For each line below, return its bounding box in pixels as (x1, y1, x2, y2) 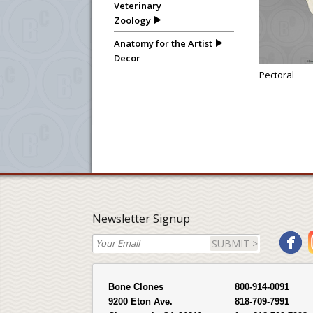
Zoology (114, 14, 151, 27)
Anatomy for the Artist (114, 37, 212, 50)
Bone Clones (108, 282, 163, 292)
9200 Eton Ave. (108, 296, 173, 307)
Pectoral (259, 68, 294, 81)
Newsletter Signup (92, 211, 190, 226)
